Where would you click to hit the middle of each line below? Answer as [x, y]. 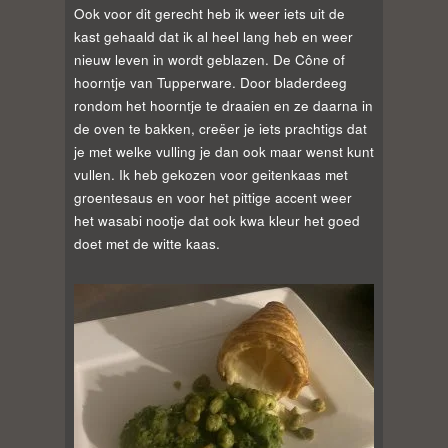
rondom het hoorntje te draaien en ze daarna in [223, 106]
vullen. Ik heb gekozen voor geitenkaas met [211, 175]
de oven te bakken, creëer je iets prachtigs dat [220, 129]
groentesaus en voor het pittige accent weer [213, 198]
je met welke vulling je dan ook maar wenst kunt [224, 152]
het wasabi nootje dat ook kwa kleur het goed [217, 221]
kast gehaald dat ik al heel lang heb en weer [213, 37]
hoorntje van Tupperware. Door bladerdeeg [210, 83]
